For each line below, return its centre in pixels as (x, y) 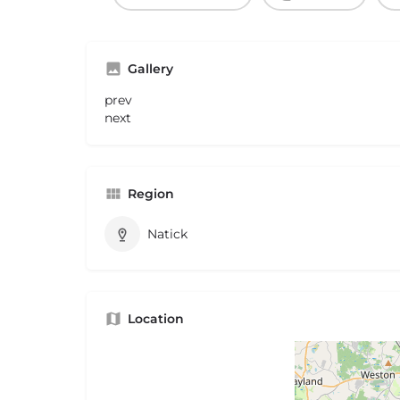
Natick (167, 234)
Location (156, 319)
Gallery (150, 69)
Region (151, 194)
